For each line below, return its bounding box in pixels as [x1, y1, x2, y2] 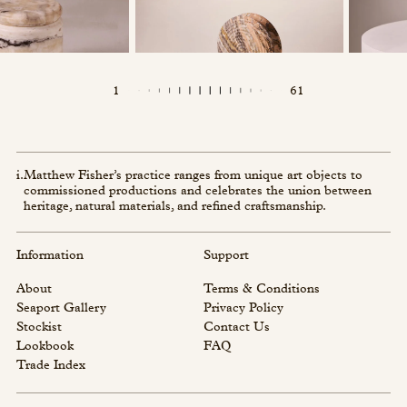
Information [15, 249, 84, 263]
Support [203, 249, 249, 263]
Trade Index [15, 359, 85, 372]
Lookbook [15, 340, 74, 353]
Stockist [15, 321, 62, 334]
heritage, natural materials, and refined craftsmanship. [23, 200, 326, 213]
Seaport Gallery [15, 302, 106, 315]
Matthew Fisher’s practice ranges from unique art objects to [23, 169, 362, 183]
